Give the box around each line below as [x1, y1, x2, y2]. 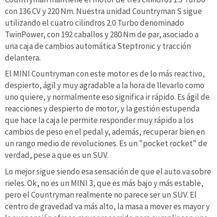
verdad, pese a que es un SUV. [5, 150, 110, 161]
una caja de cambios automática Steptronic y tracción [5, 40, 191, 51]
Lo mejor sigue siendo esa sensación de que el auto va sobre [5, 166, 211, 177]
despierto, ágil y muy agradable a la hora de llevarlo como [5, 80, 204, 91]
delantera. [5, 52, 41, 63]
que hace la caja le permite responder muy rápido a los [5, 115, 194, 126]
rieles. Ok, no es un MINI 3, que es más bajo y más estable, [5, 177, 203, 188]
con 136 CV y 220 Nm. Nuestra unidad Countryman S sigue [5, 5, 202, 16]
